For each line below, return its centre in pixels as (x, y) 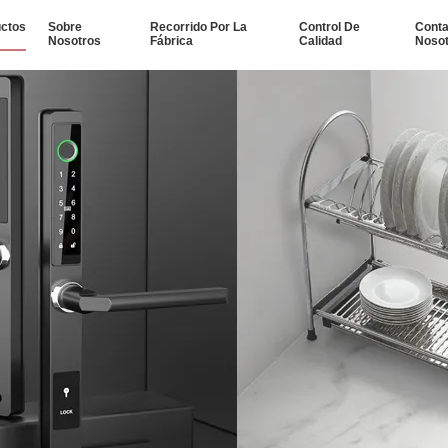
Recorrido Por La (198, 27)
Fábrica (171, 41)
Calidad (320, 41)
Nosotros (74, 41)
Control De (329, 27)
